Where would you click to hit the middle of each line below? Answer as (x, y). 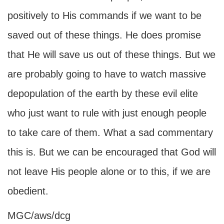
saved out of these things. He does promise (104, 35)
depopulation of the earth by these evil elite (103, 93)
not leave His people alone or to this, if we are (109, 171)
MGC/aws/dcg (39, 215)
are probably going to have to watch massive (107, 74)
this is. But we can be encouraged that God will (112, 152)
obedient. (28, 191)
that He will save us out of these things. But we (111, 54)
